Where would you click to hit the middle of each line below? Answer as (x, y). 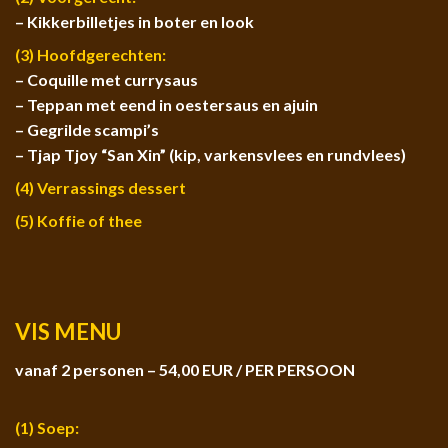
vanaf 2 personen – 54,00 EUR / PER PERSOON (185, 370)
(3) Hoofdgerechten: (90, 55)
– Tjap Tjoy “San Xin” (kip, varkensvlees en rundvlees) (210, 155)
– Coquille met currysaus (106, 80)
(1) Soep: (47, 428)
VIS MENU (68, 331)
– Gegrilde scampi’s (87, 130)
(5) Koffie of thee (78, 221)
